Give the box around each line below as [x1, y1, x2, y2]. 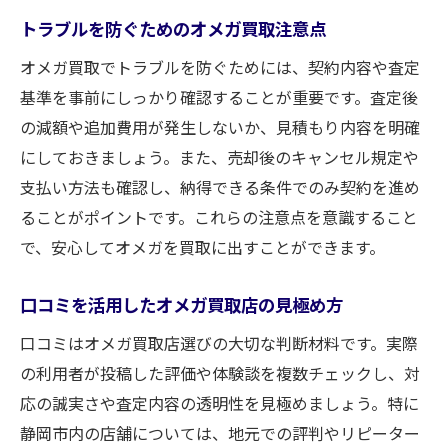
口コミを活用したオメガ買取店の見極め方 [20, 292, 343, 317]
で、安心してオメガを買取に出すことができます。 [20, 235, 385, 259]
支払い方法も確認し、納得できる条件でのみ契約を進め [20, 175, 420, 199]
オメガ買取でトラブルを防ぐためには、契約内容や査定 [20, 55, 420, 79]
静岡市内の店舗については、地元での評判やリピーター [20, 421, 420, 445]
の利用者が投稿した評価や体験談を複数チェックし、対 [20, 361, 420, 385]
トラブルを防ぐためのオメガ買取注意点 [20, 16, 326, 41]
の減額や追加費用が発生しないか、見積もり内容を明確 [20, 115, 420, 139]
